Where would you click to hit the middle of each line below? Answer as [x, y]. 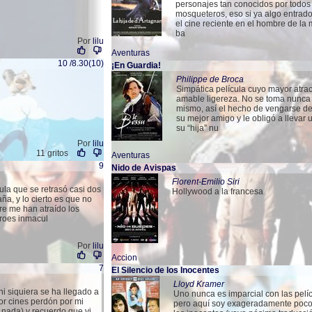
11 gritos [52, 153]
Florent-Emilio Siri [206, 182]
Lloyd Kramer [199, 284]
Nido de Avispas [144, 168]
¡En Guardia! [136, 65]
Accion [124, 258]
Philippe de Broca [210, 79]
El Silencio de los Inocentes [165, 270]
